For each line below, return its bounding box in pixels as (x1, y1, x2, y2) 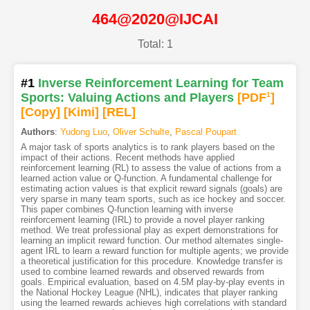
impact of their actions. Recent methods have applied (20, 152, 235, 163)
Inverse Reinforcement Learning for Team (37, 76, 284, 91)
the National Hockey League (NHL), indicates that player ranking (20, 287, 277, 298)
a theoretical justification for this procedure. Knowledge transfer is (20, 256, 283, 267)
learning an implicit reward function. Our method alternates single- (20, 235, 283, 246)
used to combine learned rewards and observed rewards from (20, 266, 264, 277)
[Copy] (20, 105, 60, 120)
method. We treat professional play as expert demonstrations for (20, 225, 278, 236)
